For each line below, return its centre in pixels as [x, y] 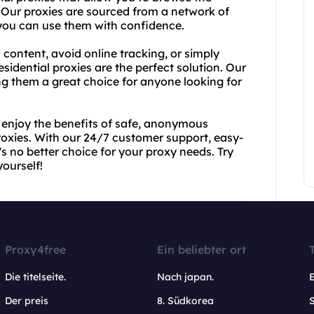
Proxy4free [36, 250]
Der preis [27, 301]
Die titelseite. [36, 277]
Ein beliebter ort [201, 250]
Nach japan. [185, 277]
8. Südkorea [185, 301]
